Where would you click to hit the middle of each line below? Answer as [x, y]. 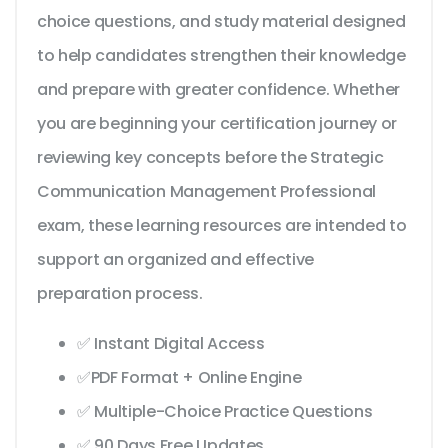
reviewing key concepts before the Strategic [210, 158]
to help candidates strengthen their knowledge [221, 56]
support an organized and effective [176, 260]
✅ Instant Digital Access [171, 344]
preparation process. [120, 294]
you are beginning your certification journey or [217, 124]
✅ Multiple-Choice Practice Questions [225, 412]
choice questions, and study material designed [221, 22]
